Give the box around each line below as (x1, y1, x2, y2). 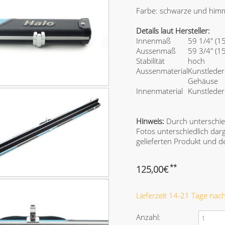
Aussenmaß (136, 46, 176, 56)
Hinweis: (136, 116, 164, 127)
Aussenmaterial (136, 66, 188, 76)
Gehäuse (187, 76, 218, 86)
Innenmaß (136, 36, 171, 46)
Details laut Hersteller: (136, 26, 210, 36)
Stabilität (136, 56, 165, 66)
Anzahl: (136, 212, 161, 222)
